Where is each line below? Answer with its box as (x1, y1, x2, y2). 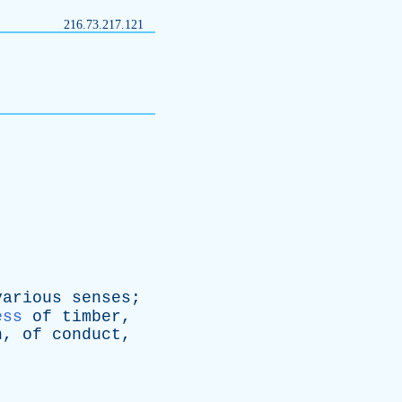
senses (72, 289, 131, 307)
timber (62, 308, 121, 326)
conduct (52, 326, 121, 344)
